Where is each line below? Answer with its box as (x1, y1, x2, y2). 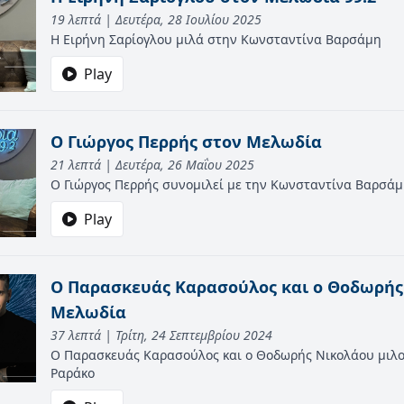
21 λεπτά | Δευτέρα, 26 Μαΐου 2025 (50, 156, 254, 173)
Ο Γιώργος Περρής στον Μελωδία (50, 131, 322, 152)
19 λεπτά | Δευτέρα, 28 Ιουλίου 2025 (50, 11, 262, 28)
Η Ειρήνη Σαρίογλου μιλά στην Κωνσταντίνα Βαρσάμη (50, 31, 381, 48)
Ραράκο (50, 364, 95, 381)
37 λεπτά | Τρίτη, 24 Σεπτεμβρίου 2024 (50, 326, 272, 344)
